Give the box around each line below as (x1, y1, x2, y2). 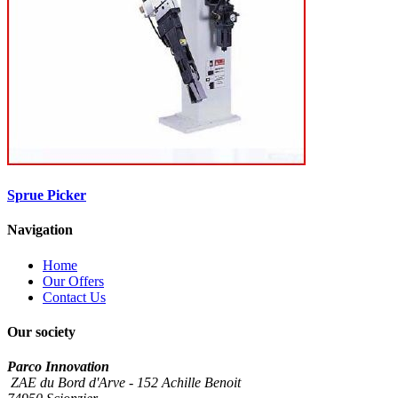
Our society (7, 323, 76, 339)
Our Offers (43, 273, 104, 289)
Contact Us (43, 289, 106, 305)
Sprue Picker (7, 187, 86, 203)
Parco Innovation (7, 359, 109, 375)
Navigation (7, 222, 73, 238)
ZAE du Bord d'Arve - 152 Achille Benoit (7, 375, 241, 391)
